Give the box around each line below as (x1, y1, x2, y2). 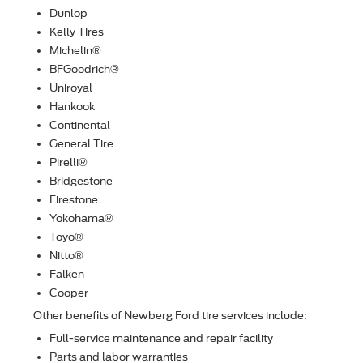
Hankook (49, 100, 95, 113)
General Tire (49, 138, 113, 151)
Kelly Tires (49, 26, 104, 39)
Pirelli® (49, 156, 88, 169)
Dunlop (49, 7, 88, 20)
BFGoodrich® (49, 63, 119, 76)
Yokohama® (49, 212, 113, 225)
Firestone (49, 194, 98, 207)
